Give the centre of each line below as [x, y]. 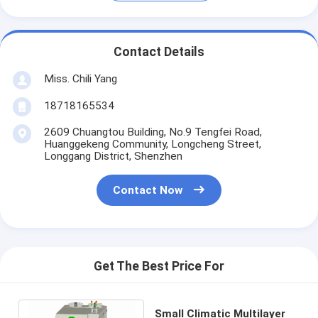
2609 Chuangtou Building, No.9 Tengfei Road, [153, 132]
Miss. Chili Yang [80, 78]
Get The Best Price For [159, 267]
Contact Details [159, 52]
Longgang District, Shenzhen [113, 156]
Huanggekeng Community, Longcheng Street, [152, 144]
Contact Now [148, 191]
